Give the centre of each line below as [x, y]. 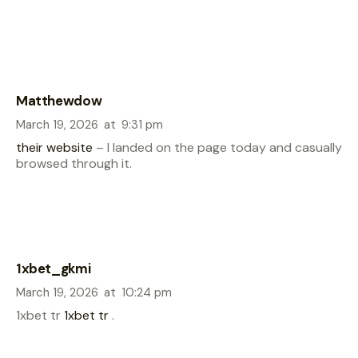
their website [54, 148]
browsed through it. [74, 164]
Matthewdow [59, 100]
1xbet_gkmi [54, 268]
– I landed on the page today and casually [217, 148]
